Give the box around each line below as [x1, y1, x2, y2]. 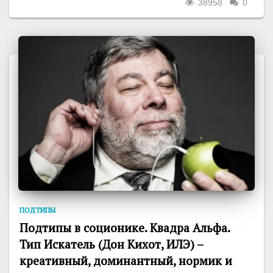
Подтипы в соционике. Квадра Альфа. [19, 220, 230, 236]
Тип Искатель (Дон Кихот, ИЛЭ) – [19, 236, 203, 253]
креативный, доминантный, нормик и [19, 253, 232, 269]
